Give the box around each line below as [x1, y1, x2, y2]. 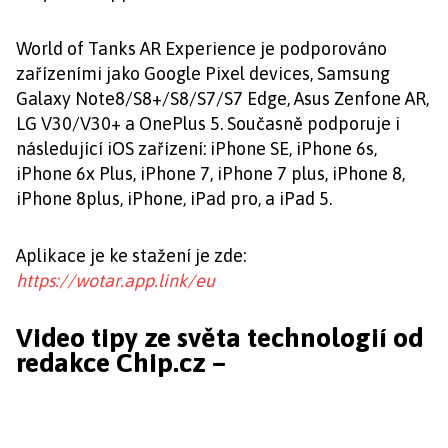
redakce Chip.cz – [16, 347, 226, 379]
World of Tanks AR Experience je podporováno [16, 38, 387, 59]
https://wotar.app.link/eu [16, 270, 215, 291]
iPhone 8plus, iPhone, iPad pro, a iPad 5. [16, 188, 332, 209]
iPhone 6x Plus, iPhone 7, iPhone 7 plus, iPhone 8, [16, 163, 405, 184]
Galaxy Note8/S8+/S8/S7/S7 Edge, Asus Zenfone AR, [16, 88, 429, 109]
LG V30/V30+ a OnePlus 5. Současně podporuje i [16, 113, 400, 134]
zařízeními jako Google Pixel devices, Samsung [16, 63, 390, 84]
